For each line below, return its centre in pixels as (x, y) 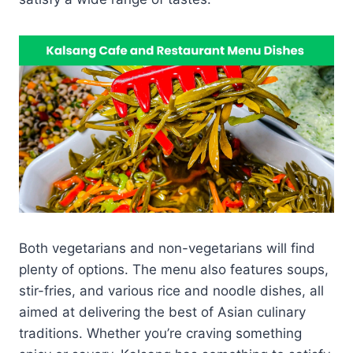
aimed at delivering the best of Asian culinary (162, 312)
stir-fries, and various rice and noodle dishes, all (171, 290)
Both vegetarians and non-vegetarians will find (167, 248)
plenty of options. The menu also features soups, (174, 269)
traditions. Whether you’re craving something (160, 333)
